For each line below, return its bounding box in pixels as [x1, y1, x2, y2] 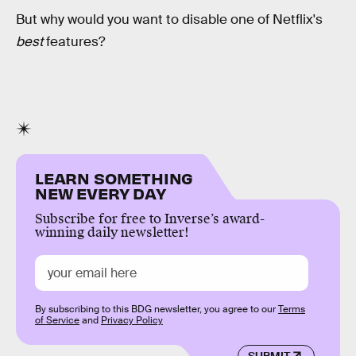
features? [43, 33, 105, 51]
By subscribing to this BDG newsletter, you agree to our [35, 302, 278, 315]
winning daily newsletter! [35, 223, 189, 241]
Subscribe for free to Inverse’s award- [35, 210, 265, 227]
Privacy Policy [101, 313, 163, 327]
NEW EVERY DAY [35, 182, 166, 203]
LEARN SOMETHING [35, 167, 194, 188]
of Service [35, 313, 79, 327]
